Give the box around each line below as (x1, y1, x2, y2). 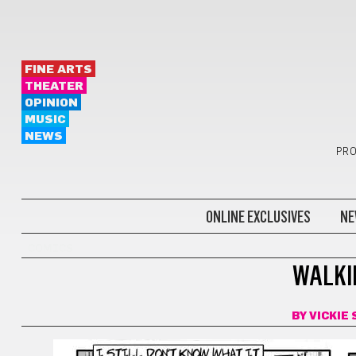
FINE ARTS (24, 64, 92, 75)
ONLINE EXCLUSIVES (205, 207, 311, 226)
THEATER (24, 80, 83, 92)
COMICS (27, 243, 73, 254)
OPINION (24, 97, 78, 109)
